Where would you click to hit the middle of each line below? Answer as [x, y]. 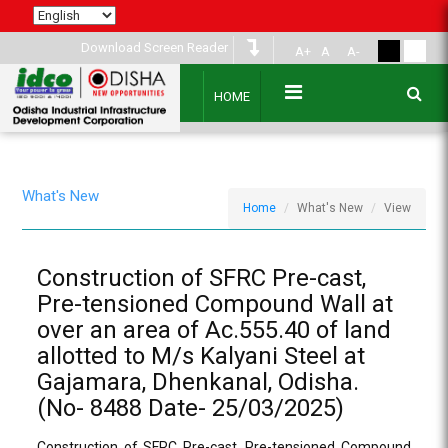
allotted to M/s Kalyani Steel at [201, 356]
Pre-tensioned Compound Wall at [215, 304]
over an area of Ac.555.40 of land [214, 330]
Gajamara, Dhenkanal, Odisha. [198, 382]
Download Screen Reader [154, 47]
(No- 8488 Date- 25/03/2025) [191, 408]
